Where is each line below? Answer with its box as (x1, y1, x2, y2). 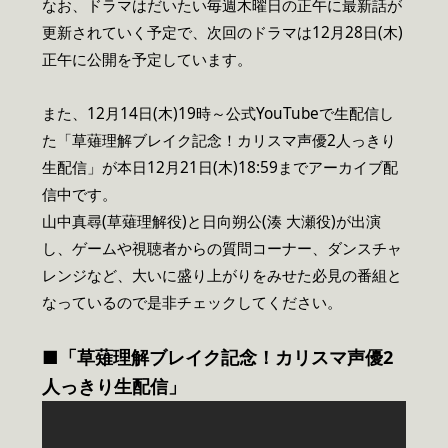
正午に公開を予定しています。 (42, 48, 252, 70)
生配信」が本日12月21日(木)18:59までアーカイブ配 (42, 156, 398, 178)
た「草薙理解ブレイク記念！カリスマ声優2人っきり (42, 129, 396, 151)
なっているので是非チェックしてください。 (42, 291, 342, 313)
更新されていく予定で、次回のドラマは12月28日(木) (42, 21, 403, 43)
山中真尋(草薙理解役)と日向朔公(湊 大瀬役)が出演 (42, 210, 381, 232)
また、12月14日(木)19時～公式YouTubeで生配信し (42, 102, 394, 124)
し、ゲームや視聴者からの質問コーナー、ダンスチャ (42, 237, 402, 259)
